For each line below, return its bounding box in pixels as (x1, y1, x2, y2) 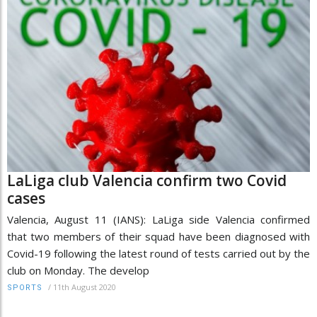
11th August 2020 (53, 281, 116, 292)
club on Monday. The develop (7, 263, 149, 277)
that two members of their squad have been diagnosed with (7, 229, 310, 243)
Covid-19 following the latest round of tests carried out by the (7, 246, 310, 260)
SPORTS (7, 282, 42, 292)
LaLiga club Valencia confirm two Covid (7, 170, 287, 190)
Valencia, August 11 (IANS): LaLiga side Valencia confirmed (7, 212, 310, 226)
